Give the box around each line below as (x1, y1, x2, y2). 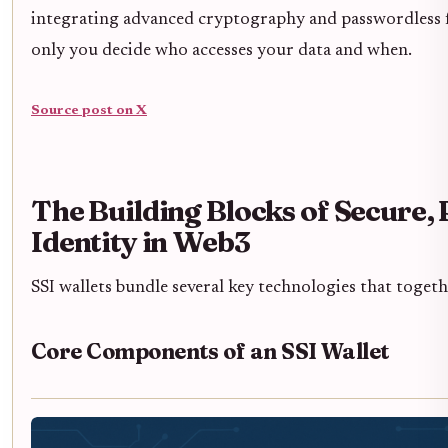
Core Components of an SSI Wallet (31, 337, 390, 365)
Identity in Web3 (31, 224, 250, 260)
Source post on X (31, 104, 147, 119)
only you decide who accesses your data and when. (31, 42, 412, 61)
